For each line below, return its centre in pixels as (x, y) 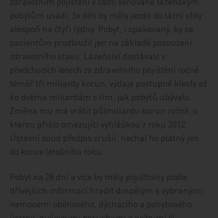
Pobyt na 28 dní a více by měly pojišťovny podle (99, 176)
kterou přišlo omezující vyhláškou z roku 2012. (99, 124)
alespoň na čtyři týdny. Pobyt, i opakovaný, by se (102, 28)
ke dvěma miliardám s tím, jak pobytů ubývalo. (101, 97)
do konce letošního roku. (57, 151)
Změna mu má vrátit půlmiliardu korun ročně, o (104, 110)
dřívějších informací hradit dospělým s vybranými (107, 190)
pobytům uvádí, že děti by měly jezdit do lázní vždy (106, 15)
